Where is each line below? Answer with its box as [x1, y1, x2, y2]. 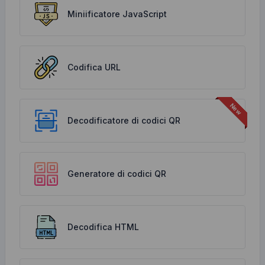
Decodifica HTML [67, 222, 139, 232]
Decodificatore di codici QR [67, 115, 180, 125]
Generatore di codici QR [67, 169, 166, 179]
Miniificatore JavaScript [67, 9, 167, 19]
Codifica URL [67, 62, 121, 72]
